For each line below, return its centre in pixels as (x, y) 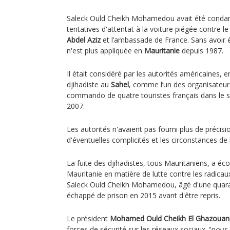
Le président (88, 218)
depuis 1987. (202, 51)
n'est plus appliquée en (106, 51)
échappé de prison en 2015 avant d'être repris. (143, 195)
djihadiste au (89, 84)
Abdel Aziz (84, 40)
